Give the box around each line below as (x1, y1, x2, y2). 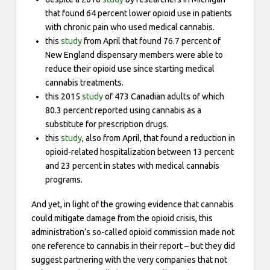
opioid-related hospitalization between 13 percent (45, 146, 234, 157)
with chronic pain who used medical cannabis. (45, 22, 215, 32)
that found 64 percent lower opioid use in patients (45, 8, 233, 18)
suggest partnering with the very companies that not (31, 255, 227, 265)
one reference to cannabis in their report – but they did (31, 241, 235, 251)
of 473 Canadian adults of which (103, 91, 225, 101)
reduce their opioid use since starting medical (45, 63, 215, 74)
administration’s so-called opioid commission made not (31, 227, 234, 237)
